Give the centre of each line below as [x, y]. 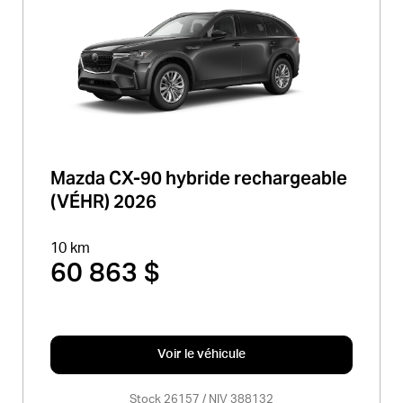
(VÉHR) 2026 [103, 201]
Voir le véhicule [201, 354]
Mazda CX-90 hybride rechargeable [199, 178]
